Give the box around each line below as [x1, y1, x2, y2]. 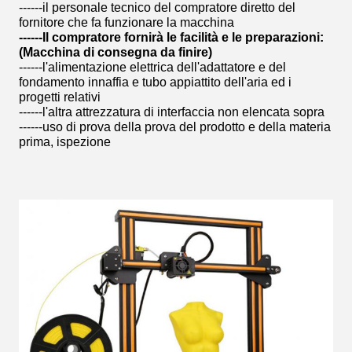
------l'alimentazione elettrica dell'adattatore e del [19, 60, 286, 74]
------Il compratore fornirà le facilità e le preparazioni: [19, 31, 324, 44]
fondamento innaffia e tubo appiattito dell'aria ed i [19, 75, 291, 89]
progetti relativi [19, 90, 101, 104]
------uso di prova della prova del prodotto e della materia [19, 120, 331, 134]
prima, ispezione [19, 135, 111, 148]
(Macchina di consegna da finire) [19, 46, 212, 59]
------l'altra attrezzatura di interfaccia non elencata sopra [19, 105, 324, 119]
